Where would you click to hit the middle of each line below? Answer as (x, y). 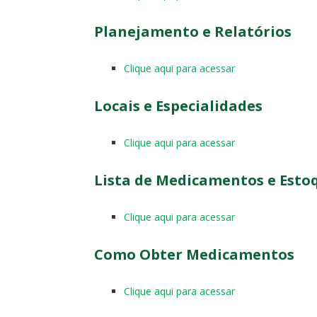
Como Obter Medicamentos (194, 254)
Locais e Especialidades (178, 105)
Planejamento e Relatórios (193, 31)
